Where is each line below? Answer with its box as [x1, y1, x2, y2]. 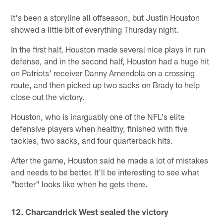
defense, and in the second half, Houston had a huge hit [11, 55, 210, 66]
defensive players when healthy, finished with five [11, 123, 188, 133]
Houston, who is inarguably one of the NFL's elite [11, 111, 185, 121]
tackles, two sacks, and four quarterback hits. [11, 135, 173, 145]
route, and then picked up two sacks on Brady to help [11, 79, 200, 90]
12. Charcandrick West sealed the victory [11, 206, 169, 217]
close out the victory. [11, 91, 85, 102]
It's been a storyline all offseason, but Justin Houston [11, 12, 200, 22]
